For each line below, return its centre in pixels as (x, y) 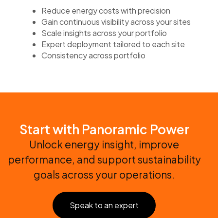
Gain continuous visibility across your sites (116, 21)
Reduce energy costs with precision (106, 10)
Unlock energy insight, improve (104, 144)
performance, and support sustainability (104, 159)
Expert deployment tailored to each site (113, 44)
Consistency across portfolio (93, 55)
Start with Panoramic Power (104, 129)
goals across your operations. (104, 174)
